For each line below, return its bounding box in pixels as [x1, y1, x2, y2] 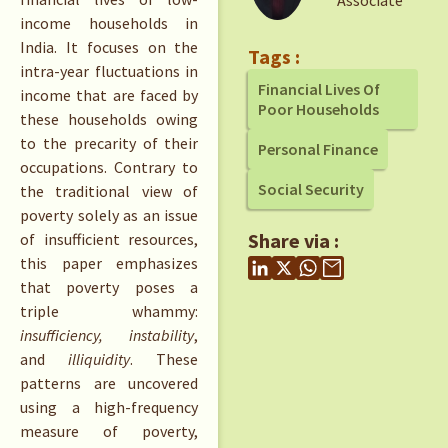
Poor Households [258, 98, 380, 119]
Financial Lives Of [258, 78, 381, 99]
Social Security [258, 178, 365, 199]
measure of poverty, [20, 421, 199, 442]
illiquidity [68, 349, 131, 370]
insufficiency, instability [20, 325, 195, 346]
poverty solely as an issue [20, 205, 199, 226]
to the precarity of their [20, 133, 199, 154]
